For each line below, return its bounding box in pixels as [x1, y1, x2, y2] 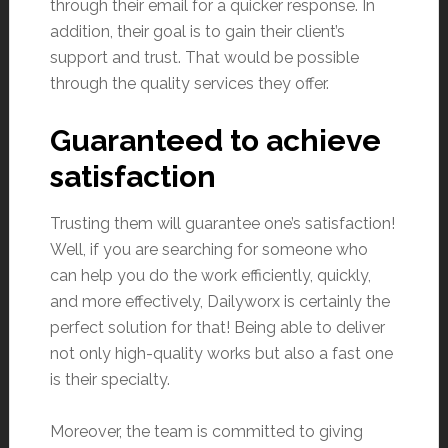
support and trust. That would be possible [49, 47, 359, 67]
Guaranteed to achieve [49, 122, 381, 158]
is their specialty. [49, 369, 170, 389]
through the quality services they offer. [49, 73, 329, 93]
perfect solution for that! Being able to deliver [49, 317, 385, 337]
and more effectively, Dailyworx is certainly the [49, 291, 390, 311]
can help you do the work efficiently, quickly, [49, 265, 371, 285]
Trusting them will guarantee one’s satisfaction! [49, 213, 395, 233]
